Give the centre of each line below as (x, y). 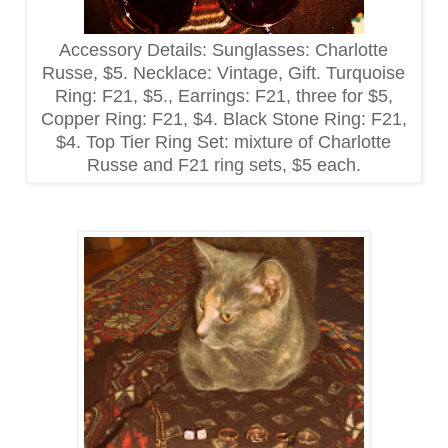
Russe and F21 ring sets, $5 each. (223, 164)
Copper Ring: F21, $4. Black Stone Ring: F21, (223, 118)
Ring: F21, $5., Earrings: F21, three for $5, (223, 95)
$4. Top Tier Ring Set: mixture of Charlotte (224, 141)
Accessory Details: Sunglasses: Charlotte (224, 49)
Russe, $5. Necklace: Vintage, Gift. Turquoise (224, 72)
